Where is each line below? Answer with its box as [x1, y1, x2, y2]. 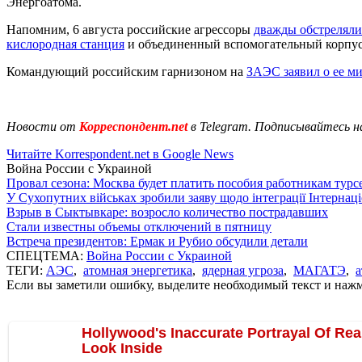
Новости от [6, 119, 76, 133]
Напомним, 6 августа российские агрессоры [6, 22, 254, 36]
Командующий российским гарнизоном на [6, 64, 246, 78]
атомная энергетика [83, 263, 192, 277]
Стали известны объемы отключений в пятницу [6, 219, 271, 234]
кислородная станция [6, 36, 124, 51]
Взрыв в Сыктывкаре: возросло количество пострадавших [6, 204, 328, 219]
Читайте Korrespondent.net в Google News [6, 146, 234, 161]
